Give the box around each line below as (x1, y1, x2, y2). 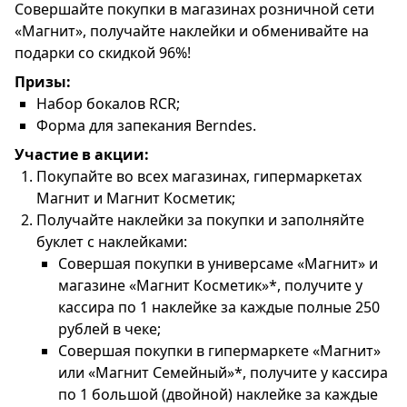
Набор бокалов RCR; (36, 94, 180, 114)
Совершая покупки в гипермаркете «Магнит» (58, 341, 381, 362)
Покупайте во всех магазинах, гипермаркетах (36, 166, 362, 187)
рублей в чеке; (58, 319, 161, 340)
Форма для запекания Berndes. (36, 115, 256, 136)
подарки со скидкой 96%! (15, 43, 191, 64)
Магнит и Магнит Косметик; (36, 188, 235, 209)
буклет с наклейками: (36, 232, 187, 253)
